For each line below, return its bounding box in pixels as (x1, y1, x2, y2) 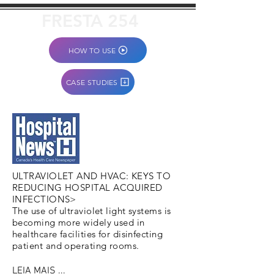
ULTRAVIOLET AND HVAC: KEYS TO (12, 170, 171, 182)
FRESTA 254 (42, 10, 139, 31)
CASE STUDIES (66, 77, 118, 87)
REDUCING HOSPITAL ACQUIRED (12, 182, 163, 193)
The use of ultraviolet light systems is (12, 205, 171, 217)
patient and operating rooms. (12, 240, 139, 251)
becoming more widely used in (12, 217, 145, 228)
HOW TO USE (68, 45, 116, 55)
